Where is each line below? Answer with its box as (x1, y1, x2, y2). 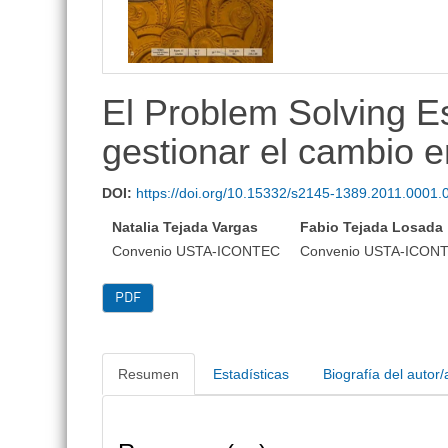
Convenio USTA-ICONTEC (112, 242, 281, 259)
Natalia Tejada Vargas (112, 218, 259, 235)
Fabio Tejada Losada (300, 218, 444, 235)
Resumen (118, 365, 180, 382)
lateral (94, 6, 134, 22)
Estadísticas (213, 365, 290, 382)
